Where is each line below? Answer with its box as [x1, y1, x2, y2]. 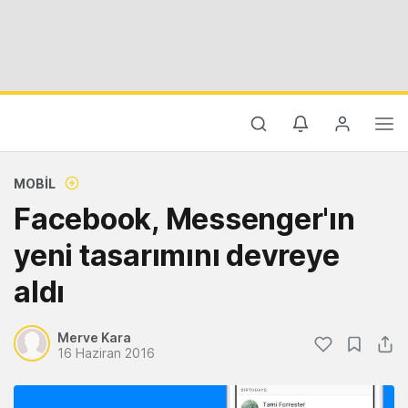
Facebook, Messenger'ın [14, 201, 355, 237]
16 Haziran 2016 [57, 345, 155, 361]
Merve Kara [57, 330, 131, 345]
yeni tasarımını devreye [14, 238, 340, 273]
